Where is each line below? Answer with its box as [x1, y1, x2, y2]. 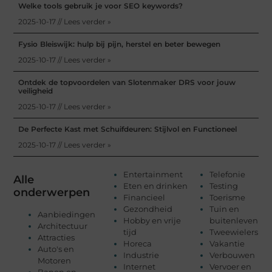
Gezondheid [123, 204, 173, 214]
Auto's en [38, 244, 75, 254]
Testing [209, 181, 238, 191]
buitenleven [209, 216, 258, 226]
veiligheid [18, 86, 53, 96]
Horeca [123, 239, 152, 249]
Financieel [123, 192, 166, 203]
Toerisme [209, 192, 245, 203]
